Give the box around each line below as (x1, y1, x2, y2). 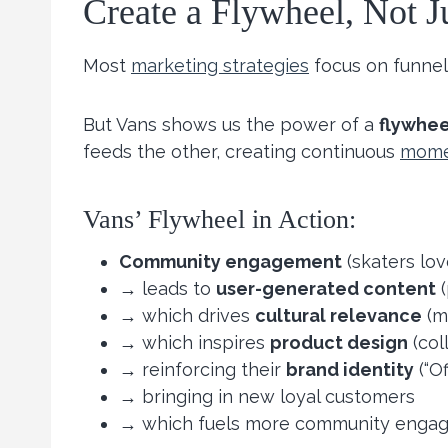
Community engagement (119, 251, 342, 273)
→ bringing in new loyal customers (119, 386, 415, 408)
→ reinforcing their (119, 359, 286, 381)
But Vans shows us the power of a (83, 114, 379, 136)
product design (270, 332, 408, 354)
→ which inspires (119, 332, 270, 354)
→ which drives (119, 305, 255, 327)
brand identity (286, 359, 414, 381)
